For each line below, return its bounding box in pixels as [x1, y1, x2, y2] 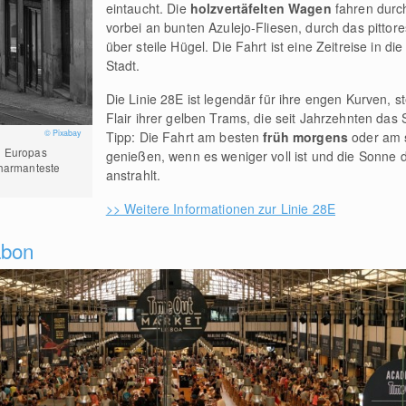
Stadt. [105, 56, 140, 75]
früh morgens [263, 128, 353, 147]
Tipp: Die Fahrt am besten [105, 128, 264, 147]
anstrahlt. [105, 166, 161, 185]
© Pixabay [43, 127, 83, 140]
